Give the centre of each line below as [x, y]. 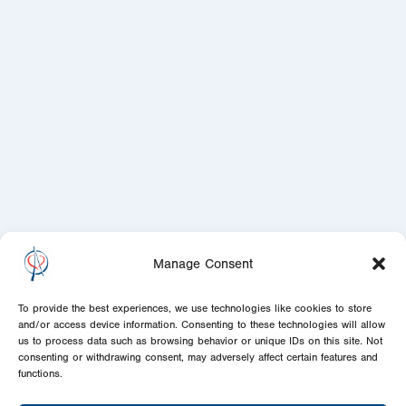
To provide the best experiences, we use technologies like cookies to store [195, 308]
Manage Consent [203, 264]
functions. [40, 373]
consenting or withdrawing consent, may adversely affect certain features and [198, 357]
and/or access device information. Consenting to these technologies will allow [202, 324]
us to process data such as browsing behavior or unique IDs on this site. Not [200, 341]
